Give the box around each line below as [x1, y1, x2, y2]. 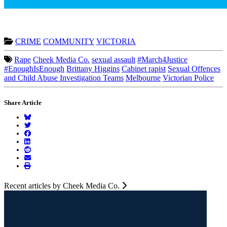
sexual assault [92, 55, 135, 64]
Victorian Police [163, 73, 214, 82]
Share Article [4, 98, 42, 106]
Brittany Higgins [66, 64, 120, 73]
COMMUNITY [43, 36, 94, 46]
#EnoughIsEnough [4, 64, 64, 73]
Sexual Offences [168, 64, 220, 73]
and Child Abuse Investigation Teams [4, 73, 124, 82]
